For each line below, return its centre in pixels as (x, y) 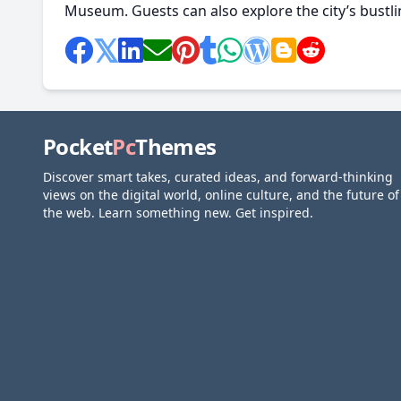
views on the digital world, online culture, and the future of (221, 195)
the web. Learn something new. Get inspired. (178, 213)
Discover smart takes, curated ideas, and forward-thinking (218, 177)
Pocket (78, 146)
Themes (176, 146)
